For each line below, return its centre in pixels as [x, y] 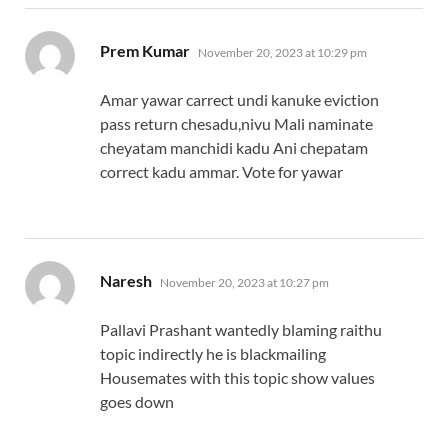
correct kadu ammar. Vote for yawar [221, 172]
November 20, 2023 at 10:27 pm [244, 283]
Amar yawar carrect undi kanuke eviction [239, 100]
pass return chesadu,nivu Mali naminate [236, 124]
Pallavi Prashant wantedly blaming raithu [241, 330]
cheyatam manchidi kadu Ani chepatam [234, 148]
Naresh [126, 281]
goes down [137, 402]
